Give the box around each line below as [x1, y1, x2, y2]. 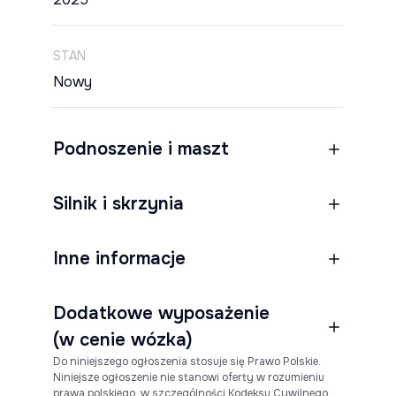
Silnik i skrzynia [53, 193, 184, 215]
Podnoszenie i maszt [53, 138, 229, 160]
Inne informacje [53, 247, 186, 270]
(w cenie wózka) [53, 329, 193, 351]
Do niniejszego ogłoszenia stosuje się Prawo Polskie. [53, 354, 321, 369]
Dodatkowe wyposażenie [53, 302, 270, 324]
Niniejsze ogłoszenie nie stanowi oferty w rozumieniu [53, 370, 324, 385]
